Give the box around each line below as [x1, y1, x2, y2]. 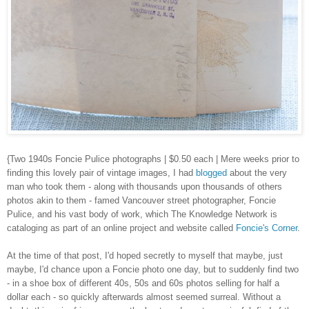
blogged [196, 167, 227, 178]
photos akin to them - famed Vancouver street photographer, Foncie [7, 195, 276, 206]
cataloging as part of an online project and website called [7, 222, 236, 233]
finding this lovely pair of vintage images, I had [7, 167, 196, 178]
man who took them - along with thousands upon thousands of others [7, 181, 282, 192]
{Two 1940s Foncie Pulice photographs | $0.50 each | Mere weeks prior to [7, 153, 299, 164]
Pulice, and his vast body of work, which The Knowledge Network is [7, 208, 277, 219]
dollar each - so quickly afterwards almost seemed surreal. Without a [7, 291, 281, 302]
